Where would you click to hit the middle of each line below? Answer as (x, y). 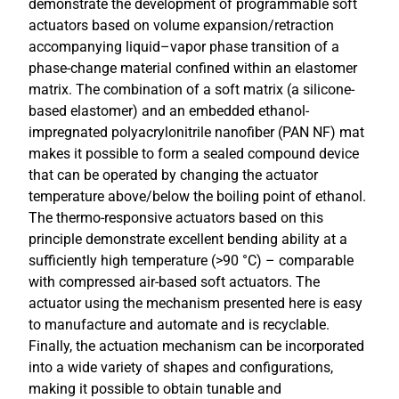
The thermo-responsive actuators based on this (176, 218)
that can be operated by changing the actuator (173, 175)
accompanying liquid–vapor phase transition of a (184, 47)
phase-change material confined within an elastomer (193, 68)
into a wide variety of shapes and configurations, (181, 367)
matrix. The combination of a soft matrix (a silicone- (191, 90)
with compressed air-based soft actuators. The (174, 282)
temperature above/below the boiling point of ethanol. (197, 196)
